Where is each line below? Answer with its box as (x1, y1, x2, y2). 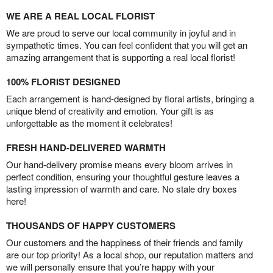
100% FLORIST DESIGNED (6, 75, 121, 88)
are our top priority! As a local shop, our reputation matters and (6, 248, 253, 261)
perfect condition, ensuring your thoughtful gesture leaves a (6, 170, 239, 183)
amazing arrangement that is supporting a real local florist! (6, 51, 235, 63)
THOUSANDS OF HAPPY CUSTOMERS (6, 219, 175, 232)
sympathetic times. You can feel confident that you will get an (6, 38, 247, 51)
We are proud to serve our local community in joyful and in (6, 26, 236, 39)
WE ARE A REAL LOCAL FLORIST (6, 9, 155, 23)
